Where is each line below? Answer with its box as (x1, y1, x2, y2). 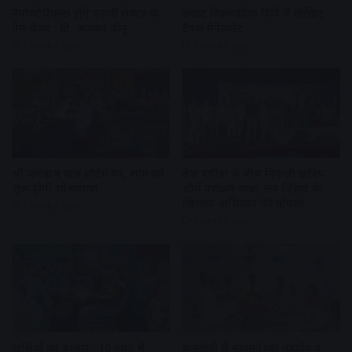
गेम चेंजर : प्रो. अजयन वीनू (12, 20, 127, 36)
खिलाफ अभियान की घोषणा (182, 195, 305, 211)
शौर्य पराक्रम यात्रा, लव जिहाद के (182, 180, 321, 196)
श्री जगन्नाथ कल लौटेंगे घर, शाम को (12, 165, 164, 181)
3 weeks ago (192, 213, 249, 227)
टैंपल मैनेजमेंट (182, 20, 243, 36)
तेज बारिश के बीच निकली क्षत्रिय (182, 165, 324, 181)
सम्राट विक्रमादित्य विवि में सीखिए (182, 5, 323, 21)
